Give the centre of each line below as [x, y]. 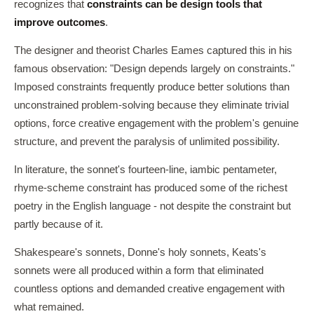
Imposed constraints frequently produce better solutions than [152, 87]
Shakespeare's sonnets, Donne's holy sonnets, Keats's [140, 252]
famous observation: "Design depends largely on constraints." [154, 69]
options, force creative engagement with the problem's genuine [156, 123]
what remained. [49, 307]
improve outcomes [60, 22]
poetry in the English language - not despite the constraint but [152, 206]
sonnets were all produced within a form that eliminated [139, 271]
